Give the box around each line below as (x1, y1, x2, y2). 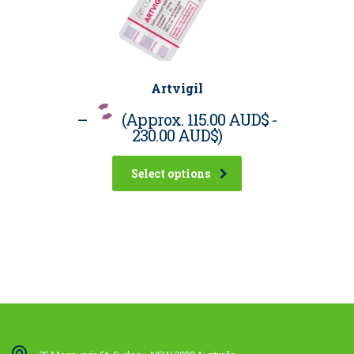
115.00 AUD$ (186, 109, 269, 130)
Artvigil (151, 80, 203, 97)
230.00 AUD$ (131, 125, 218, 146)
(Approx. (121, 109, 187, 130)
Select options (131, 166, 210, 182)
